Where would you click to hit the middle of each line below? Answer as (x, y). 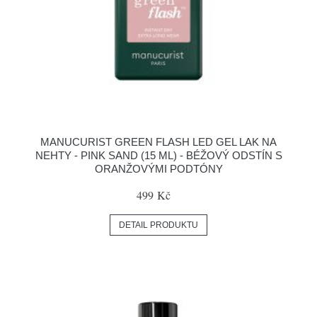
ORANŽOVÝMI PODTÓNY (158, 169)
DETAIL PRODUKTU (158, 225)
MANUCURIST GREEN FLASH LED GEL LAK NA (158, 142)
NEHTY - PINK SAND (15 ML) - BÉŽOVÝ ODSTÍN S (158, 155)
